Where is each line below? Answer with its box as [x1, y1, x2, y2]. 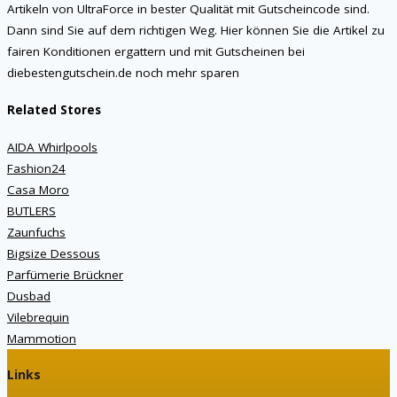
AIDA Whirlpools [7, 138, 97, 155]
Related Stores [7, 101, 101, 118]
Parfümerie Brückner [7, 266, 123, 283]
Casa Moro [7, 181, 69, 198]
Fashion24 [7, 160, 66, 176]
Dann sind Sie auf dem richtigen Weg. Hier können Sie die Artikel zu [7, 21, 385, 38]
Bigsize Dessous [7, 245, 100, 261]
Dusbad [7, 287, 51, 304]
